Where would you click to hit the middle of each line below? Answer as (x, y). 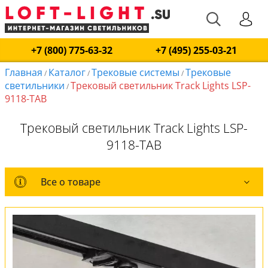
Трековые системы (135, 72)
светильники (35, 86)
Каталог (67, 72)
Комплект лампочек (88, 239)
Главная (24, 72)
